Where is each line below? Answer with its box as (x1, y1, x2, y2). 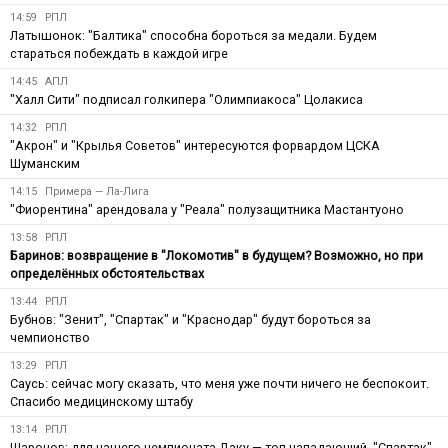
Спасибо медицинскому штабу (10, 393, 193, 409)
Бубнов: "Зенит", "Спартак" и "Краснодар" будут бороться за (10, 311, 371, 327)
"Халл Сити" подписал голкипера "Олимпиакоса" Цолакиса (10, 91, 363, 107)
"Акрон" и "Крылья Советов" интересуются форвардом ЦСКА (10, 137, 380, 153)
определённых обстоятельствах (10, 265, 204, 281)
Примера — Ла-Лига (45, 184, 149, 198)
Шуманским (10, 155, 80, 171)
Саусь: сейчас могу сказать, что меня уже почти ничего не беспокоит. (10, 375, 429, 391)
